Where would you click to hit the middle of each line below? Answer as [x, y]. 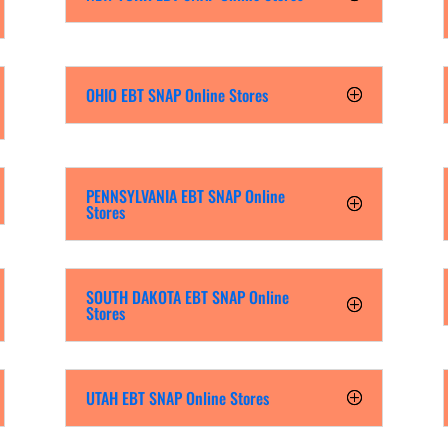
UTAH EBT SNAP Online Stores [177, 397]
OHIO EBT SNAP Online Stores [176, 95]
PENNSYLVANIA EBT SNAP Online [185, 196]
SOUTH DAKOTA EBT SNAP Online [187, 297]
